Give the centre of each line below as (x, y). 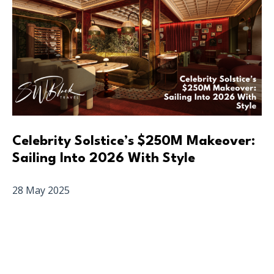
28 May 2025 (41, 191)
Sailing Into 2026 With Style (104, 159)
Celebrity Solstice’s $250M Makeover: (134, 142)
